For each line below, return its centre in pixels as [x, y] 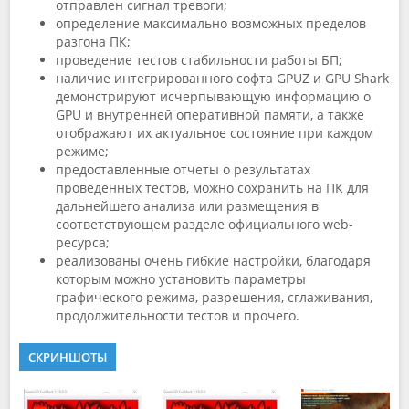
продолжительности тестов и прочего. [178, 315]
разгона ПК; [95, 42]
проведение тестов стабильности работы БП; [201, 60]
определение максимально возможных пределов [211, 23]
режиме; [84, 151]
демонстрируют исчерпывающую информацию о [213, 96]
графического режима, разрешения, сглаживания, [214, 297]
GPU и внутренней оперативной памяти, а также [210, 115]
